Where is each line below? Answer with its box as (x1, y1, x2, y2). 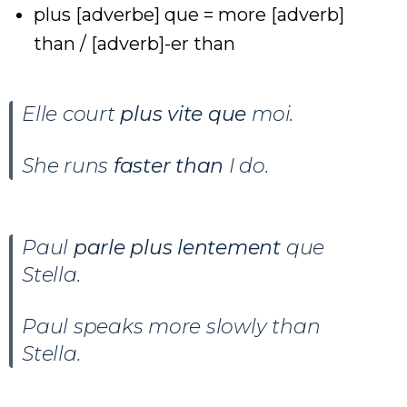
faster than (113, 153, 224, 178)
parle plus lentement (73, 234, 282, 260)
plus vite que (120, 101, 247, 126)
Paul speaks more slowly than (22, 313, 321, 339)
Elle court (22, 101, 121, 126)
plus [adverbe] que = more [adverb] (34, 3, 344, 25)
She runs (22, 153, 114, 178)
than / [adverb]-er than (34, 32, 235, 55)
